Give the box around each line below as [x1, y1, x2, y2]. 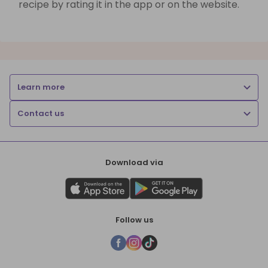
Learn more [17, 81, 65, 93]
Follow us [115, 214, 153, 226]
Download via [105, 156, 163, 168]
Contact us [17, 107, 64, 119]
